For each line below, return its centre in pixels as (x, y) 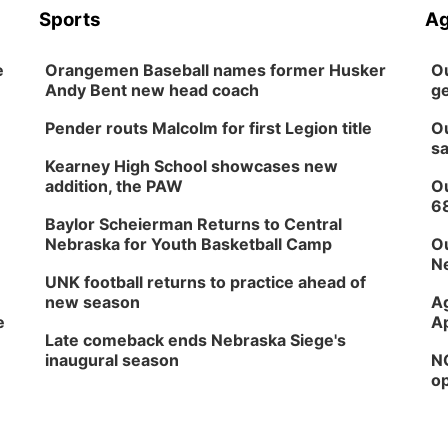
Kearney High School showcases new (192, 166)
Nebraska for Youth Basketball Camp (189, 244)
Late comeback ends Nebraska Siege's (196, 340)
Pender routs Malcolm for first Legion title (209, 128)
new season (93, 302)
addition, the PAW (114, 186)
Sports (70, 19)
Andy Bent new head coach (152, 90)
